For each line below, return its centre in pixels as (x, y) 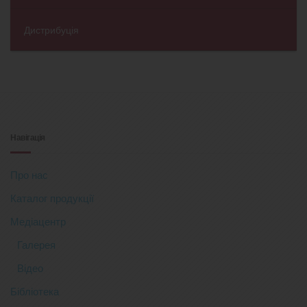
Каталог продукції (52, 198)
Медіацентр (38, 221)
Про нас (29, 175)
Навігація (28, 137)
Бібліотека (35, 291)
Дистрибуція (51, 30)
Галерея (36, 245)
